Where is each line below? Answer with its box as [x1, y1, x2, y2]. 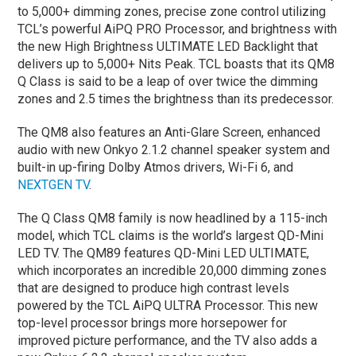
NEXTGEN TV [17, 176, 90, 192]
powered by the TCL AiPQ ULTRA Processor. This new [17, 297, 319, 313]
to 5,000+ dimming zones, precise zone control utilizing [17, 3, 327, 19]
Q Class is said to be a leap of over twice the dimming [17, 73, 319, 89]
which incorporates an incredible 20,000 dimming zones [17, 262, 327, 278]
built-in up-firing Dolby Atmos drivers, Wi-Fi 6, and [17, 159, 294, 175]
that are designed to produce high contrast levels [17, 280, 290, 296]
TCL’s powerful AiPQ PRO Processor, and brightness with [17, 21, 338, 37]
